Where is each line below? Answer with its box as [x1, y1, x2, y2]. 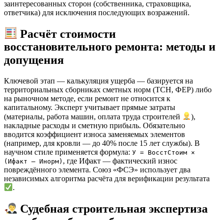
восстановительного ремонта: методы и [4, 40, 216, 54]
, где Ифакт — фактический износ [63, 156, 177, 165]
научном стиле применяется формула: [4, 147, 132, 156]
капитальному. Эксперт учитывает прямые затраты [4, 103, 175, 112]
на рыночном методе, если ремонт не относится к [4, 94, 170, 103]
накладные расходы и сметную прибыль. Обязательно [4, 121, 185, 130]
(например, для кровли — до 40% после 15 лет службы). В [4, 138, 200, 147]
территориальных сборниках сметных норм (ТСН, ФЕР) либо [4, 85, 212, 94]
